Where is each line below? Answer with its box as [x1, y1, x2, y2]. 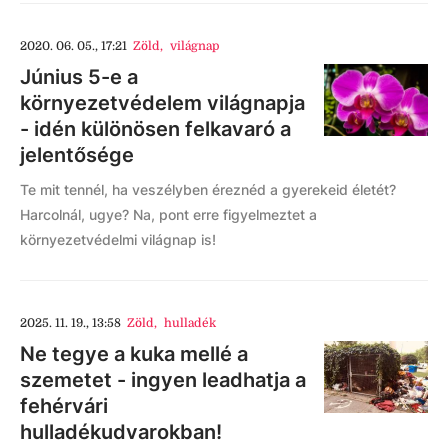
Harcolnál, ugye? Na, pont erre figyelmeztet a [20, 206, 317, 224]
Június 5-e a [20, 65, 138, 90]
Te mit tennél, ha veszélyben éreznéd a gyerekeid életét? [20, 181, 396, 199]
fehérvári [20, 394, 108, 419]
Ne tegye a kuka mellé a [20, 342, 248, 367]
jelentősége [20, 143, 134, 168]
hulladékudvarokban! [20, 420, 222, 445]
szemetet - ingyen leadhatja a [20, 368, 306, 393]
